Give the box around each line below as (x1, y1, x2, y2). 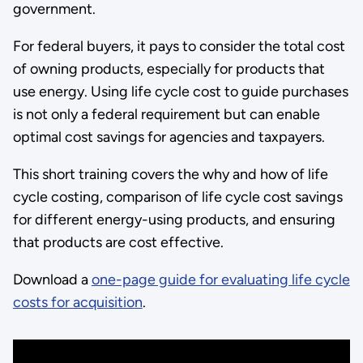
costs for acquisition (12, 293, 143, 312)
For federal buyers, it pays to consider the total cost (12, 37, 345, 56)
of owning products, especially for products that (12, 60, 325, 79)
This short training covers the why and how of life (12, 165, 328, 184)
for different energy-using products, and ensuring (12, 211, 335, 229)
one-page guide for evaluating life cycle (91, 271, 350, 289)
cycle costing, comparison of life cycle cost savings (12, 188, 343, 207)
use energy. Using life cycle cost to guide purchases (12, 83, 348, 101)
